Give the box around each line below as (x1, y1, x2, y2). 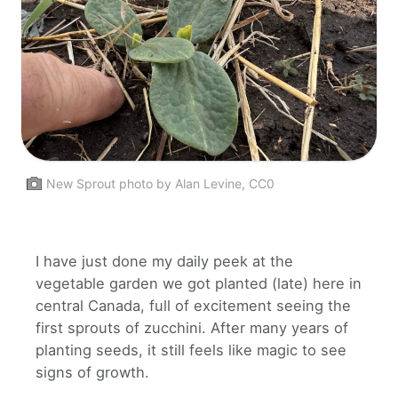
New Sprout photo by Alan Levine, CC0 (46, 176, 275, 192)
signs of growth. (36, 362, 149, 381)
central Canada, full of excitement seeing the (36, 296, 351, 314)
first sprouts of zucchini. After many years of (36, 318, 348, 337)
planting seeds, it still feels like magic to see (36, 340, 346, 359)
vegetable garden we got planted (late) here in (36, 274, 362, 292)
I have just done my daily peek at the (36, 251, 293, 270)
